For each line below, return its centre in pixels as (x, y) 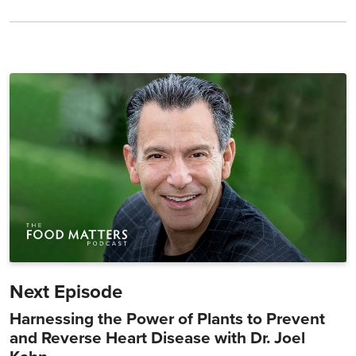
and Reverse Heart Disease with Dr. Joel (157, 339)
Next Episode (66, 292)
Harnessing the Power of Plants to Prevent (167, 319)
